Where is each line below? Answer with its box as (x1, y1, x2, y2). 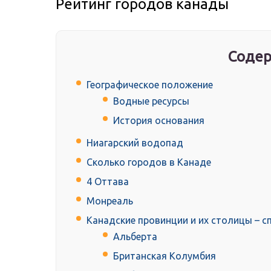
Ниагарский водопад (87, 137, 183, 149)
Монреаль (87, 195, 133, 207)
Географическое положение (87, 79, 213, 91)
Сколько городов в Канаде (87, 157, 211, 168)
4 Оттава (87, 176, 129, 188)
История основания (113, 115, 204, 126)
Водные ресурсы (113, 96, 189, 107)
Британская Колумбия (113, 250, 216, 262)
